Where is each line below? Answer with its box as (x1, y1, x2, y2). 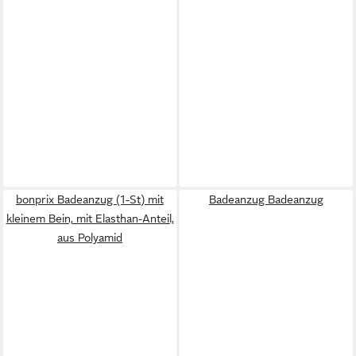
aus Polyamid (57, 230, 122, 244)
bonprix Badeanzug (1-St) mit (16, 192, 164, 206)
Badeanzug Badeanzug (209, 192, 323, 206)
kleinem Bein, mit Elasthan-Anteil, (6, 211, 174, 225)
